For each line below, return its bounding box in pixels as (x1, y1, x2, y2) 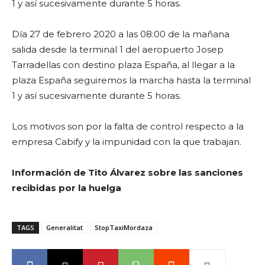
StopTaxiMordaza (95, 222, 153, 232)
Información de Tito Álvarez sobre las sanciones (12, 166, 243, 178)
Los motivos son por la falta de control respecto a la (12, 120, 244, 132)
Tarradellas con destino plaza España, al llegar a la (12, 59, 235, 70)
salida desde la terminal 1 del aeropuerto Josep (12, 43, 224, 55)
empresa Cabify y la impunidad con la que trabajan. (12, 135, 241, 147)
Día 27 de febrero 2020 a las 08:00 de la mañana (12, 28, 230, 40)
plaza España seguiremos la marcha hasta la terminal (12, 74, 251, 86)
